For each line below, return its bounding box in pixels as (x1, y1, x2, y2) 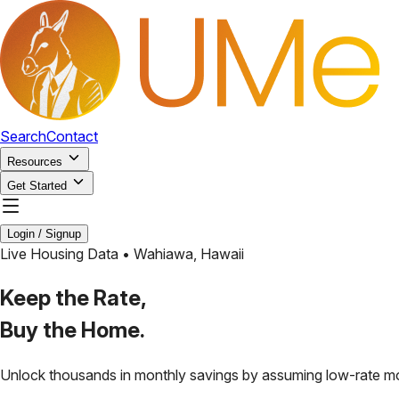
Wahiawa (134, 245, 193, 263)
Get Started (7, 179, 67, 192)
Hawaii (200, 245, 244, 263)
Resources (7, 155, 62, 168)
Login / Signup (7, 227, 81, 240)
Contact (46, 127, 98, 145)
